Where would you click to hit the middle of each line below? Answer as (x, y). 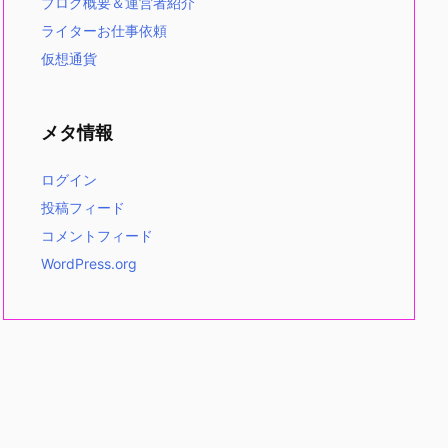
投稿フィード (83, 207)
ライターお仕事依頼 (104, 30)
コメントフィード (97, 235)
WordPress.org (89, 263)
